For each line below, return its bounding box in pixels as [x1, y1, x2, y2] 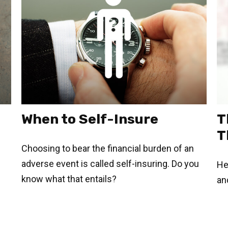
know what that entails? [21, 174, 117, 185]
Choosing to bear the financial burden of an [21, 143, 194, 154]
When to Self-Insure [21, 111, 159, 128]
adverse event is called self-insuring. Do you [21, 158, 199, 169]
